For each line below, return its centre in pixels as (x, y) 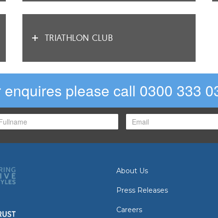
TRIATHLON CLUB (79, 38)
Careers (129, 209)
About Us (132, 171)
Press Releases (142, 190)
